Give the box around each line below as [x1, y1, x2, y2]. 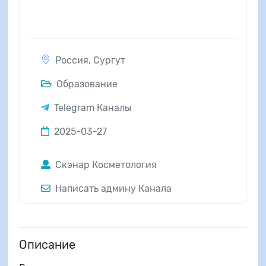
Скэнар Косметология [52, 159, 157, 170]
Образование [53, 78, 118, 90]
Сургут [93, 54, 125, 66]
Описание [18, 237, 75, 252]
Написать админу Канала [52, 182, 172, 194]
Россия [55, 54, 88, 66]
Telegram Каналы [53, 102, 131, 113]
